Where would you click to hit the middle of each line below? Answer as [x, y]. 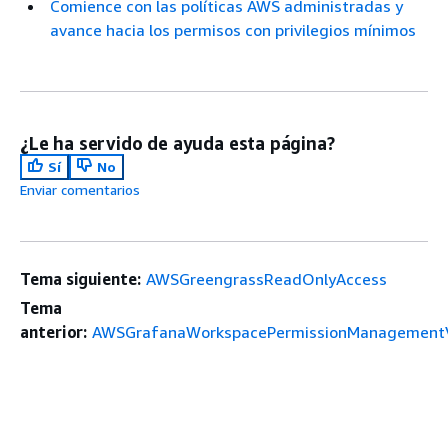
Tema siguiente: [80, 278]
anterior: [54, 331]
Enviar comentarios [80, 189]
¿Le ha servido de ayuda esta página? [177, 142]
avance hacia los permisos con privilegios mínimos [233, 29]
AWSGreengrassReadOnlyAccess [266, 278]
